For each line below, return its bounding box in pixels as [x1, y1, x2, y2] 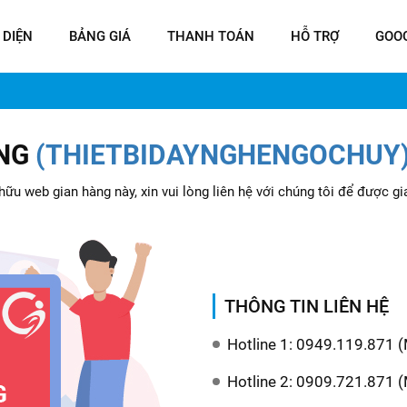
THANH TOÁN [167, 28, 254, 45]
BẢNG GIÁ [69, 28, 131, 45]
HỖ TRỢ [291, 28, 339, 45]
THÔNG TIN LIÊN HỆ [224, 294, 389, 317]
